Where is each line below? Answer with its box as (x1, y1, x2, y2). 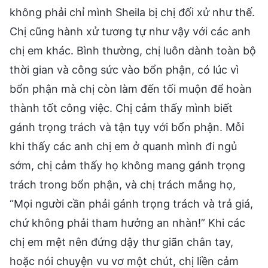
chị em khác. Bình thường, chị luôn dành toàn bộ (10, 44, 256, 57)
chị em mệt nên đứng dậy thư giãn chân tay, (10, 235, 233, 248)
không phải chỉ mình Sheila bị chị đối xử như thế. (10, 5, 255, 19)
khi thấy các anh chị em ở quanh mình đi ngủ (10, 139, 237, 153)
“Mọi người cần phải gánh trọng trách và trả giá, (10, 197, 253, 210)
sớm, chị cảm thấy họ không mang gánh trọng (10, 159, 245, 172)
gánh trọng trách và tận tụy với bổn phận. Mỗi (10, 120, 244, 133)
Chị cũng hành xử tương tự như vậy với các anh (10, 25, 251, 38)
